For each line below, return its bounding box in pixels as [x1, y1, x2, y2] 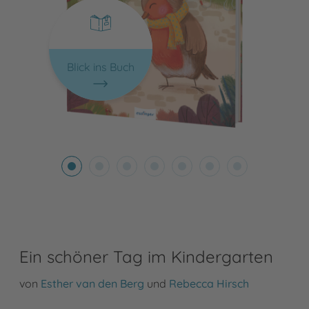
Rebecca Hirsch [169, 277, 249, 291]
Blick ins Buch [66, 59, 134, 74]
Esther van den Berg [41, 277, 144, 291]
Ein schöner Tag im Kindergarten [19, 246, 273, 268]
